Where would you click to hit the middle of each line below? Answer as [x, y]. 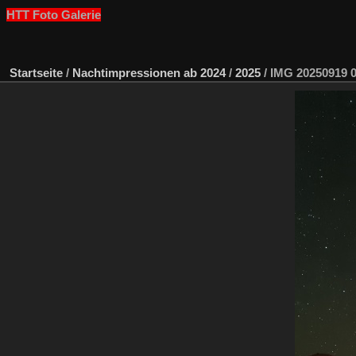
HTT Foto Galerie [53, 15]
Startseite [36, 72]
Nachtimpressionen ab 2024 [149, 72]
